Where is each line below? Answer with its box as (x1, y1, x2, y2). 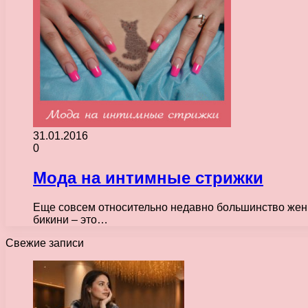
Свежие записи (5, 236, 84, 249)
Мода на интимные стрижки (33, 168, 263, 187)
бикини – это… (33, 213, 108, 225)
